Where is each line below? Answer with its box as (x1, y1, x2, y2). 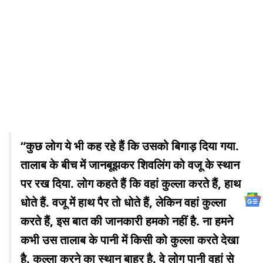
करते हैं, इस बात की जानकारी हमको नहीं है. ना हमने (21, 213, 233, 229)
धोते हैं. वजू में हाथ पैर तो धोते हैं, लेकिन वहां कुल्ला (21, 194, 226, 210)
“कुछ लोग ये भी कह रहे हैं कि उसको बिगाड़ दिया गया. (21, 137, 239, 154)
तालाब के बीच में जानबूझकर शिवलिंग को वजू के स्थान (21, 156, 240, 173)
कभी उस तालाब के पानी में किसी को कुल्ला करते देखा (21, 231, 239, 248)
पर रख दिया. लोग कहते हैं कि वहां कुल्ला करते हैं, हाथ (21, 175, 241, 191)
